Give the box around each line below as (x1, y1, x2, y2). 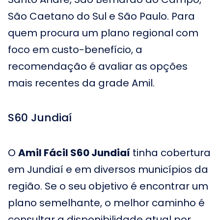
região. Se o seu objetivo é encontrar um (8, 179, 208, 193)
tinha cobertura (130, 146, 211, 160)
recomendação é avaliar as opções (8, 59, 188, 73)
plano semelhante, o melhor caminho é (8, 196, 205, 210)
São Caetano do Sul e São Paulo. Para (8, 9, 195, 23)
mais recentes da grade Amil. (8, 76, 155, 90)
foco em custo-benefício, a (8, 43, 142, 56)
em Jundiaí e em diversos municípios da (8, 163, 208, 176)
